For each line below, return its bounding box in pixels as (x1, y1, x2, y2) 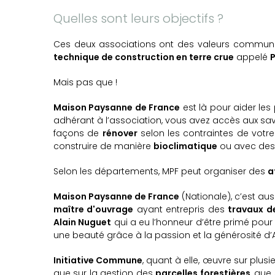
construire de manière (53, 140, 153, 153)
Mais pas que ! (53, 76, 117, 89)
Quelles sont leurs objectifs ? (53, 10, 223, 28)
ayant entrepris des (133, 203, 228, 216)
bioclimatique (153, 140, 217, 153)
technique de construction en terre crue (53, 51, 234, 64)
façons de (53, 127, 103, 140)
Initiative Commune (53, 254, 143, 267)
